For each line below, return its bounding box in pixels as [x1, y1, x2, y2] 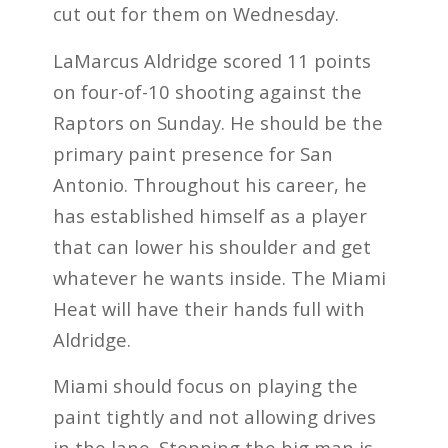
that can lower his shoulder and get [52, 233, 371, 259]
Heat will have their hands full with [52, 295, 365, 321]
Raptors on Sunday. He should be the [52, 109, 383, 135]
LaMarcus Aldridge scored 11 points [52, 47, 371, 73]
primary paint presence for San [52, 140, 333, 166]
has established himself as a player [52, 202, 367, 228]
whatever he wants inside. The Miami [52, 264, 386, 290]
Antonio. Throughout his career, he [52, 171, 367, 197]
